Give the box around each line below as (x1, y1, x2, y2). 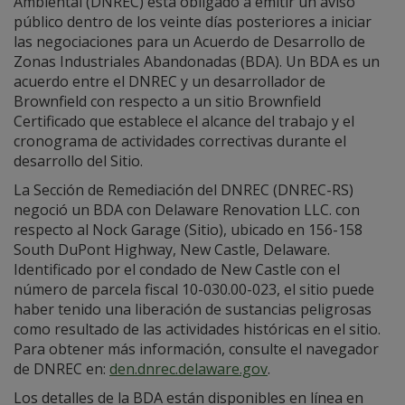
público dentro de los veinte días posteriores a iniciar (14, 12, 372, 32)
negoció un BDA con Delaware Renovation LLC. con (14, 200, 360, 220)
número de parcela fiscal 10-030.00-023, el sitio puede (14, 279, 374, 299)
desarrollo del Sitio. (14, 151, 143, 171)
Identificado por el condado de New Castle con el (14, 259, 340, 279)
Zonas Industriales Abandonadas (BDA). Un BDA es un (14, 52, 380, 71)
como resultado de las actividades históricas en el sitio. (14, 319, 381, 339)
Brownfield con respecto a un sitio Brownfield (14, 91, 321, 111)
